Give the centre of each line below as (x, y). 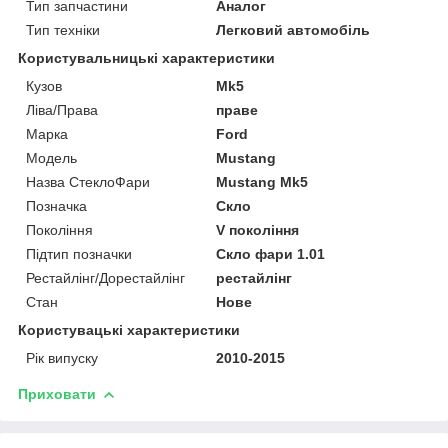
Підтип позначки (79, 253)
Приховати (57, 393)
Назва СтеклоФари (88, 181)
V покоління (258, 229)
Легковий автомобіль (293, 29)
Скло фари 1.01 (271, 253)
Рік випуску (62, 357)
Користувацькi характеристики (129, 329)
